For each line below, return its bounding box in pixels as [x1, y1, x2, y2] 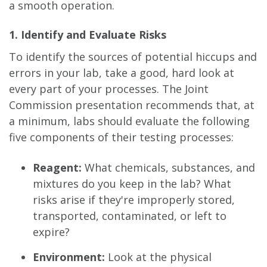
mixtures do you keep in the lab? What [33, 176, 231, 191]
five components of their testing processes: [9, 130, 234, 145]
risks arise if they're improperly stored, [33, 193, 235, 207]
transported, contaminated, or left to [33, 209, 226, 223]
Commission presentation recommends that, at [9, 98, 254, 113]
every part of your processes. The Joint [9, 82, 209, 97]
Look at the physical [105, 249, 212, 264]
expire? [33, 225, 70, 240]
